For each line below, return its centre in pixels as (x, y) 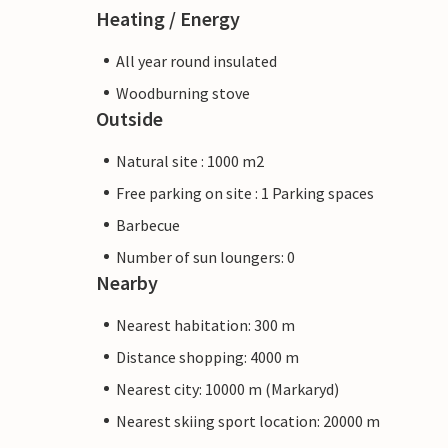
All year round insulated (196, 60)
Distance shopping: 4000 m (207, 356)
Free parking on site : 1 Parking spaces (245, 192)
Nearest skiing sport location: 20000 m (248, 420)
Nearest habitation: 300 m (205, 324)
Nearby (127, 282)
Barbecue (148, 224)
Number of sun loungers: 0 (205, 256)
